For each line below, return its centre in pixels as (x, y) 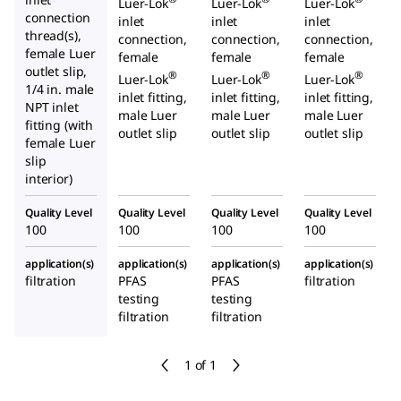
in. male (69, 89)
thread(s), (53, 35)
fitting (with (60, 124)
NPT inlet (52, 107)
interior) (49, 178)
